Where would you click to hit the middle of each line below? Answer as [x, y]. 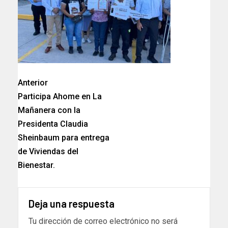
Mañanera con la [49, 110]
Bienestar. [36, 165]
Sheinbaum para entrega [64, 138]
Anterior [33, 83]
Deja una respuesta [72, 204]
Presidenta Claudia [53, 124]
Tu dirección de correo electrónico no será [103, 221]
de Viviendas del [48, 152]
